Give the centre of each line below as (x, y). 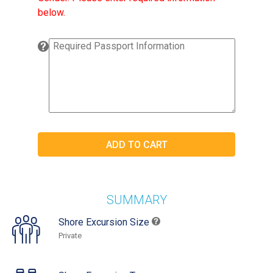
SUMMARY (136, 200)
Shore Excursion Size (105, 222)
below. (51, 13)
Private (70, 236)
